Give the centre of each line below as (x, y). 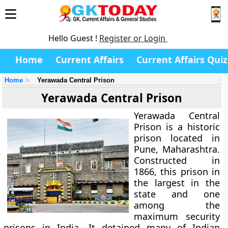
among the (177, 205)
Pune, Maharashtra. (177, 149)
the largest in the (177, 183)
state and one (177, 194)
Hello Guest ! (74, 38)
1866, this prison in (177, 172)
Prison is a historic (177, 127)
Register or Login (133, 38)
